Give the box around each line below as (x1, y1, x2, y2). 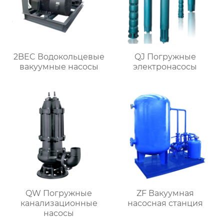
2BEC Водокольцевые (13, 52, 104, 62)
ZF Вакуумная (136, 188, 194, 198)
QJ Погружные (134, 52, 196, 62)
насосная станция (127, 198, 203, 208)
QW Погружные (25, 188, 92, 198)
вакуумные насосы (19, 62, 98, 72)
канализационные (20, 198, 97, 208)
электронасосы (133, 62, 197, 72)
